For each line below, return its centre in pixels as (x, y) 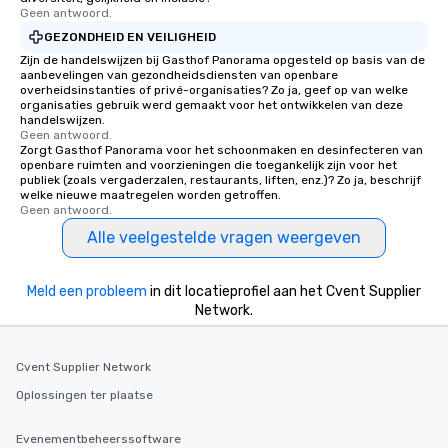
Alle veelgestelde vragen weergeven (224, 237)
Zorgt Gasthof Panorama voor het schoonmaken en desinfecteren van (221, 150)
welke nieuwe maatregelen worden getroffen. (150, 195)
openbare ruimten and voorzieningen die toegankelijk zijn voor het (208, 165)
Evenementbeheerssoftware (98, 439)
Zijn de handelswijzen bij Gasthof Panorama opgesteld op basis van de (222, 60)
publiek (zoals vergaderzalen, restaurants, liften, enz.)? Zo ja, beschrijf (220, 180)
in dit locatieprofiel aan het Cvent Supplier (284, 291)
